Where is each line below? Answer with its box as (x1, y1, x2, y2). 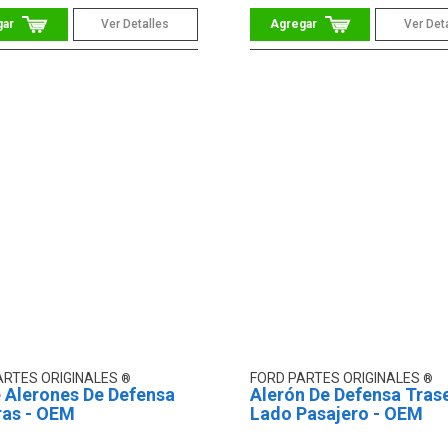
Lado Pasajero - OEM (249, 403, 423, 425)
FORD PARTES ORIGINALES (249, 370, 423, 387)
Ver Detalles (101, 16, 170, 31)
